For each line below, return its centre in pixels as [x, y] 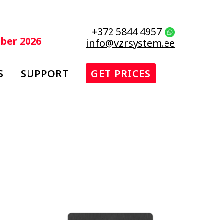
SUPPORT [45, 73]
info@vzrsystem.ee [130, 43]
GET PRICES [121, 73]
